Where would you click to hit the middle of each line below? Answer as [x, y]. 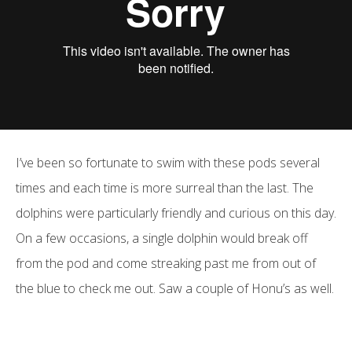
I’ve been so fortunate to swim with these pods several [168, 162]
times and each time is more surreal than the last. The [165, 187]
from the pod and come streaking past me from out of [166, 263]
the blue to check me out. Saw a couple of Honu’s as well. [175, 288]
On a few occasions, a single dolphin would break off [162, 238]
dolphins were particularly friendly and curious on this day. [176, 213]
